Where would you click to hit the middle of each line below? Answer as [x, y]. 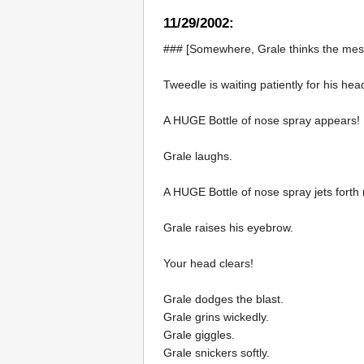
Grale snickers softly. [217, 352]
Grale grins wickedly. [216, 316]
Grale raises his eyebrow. [228, 227]
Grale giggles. [199, 334]
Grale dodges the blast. [223, 299]
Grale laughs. [198, 156]
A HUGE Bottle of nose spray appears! [262, 120]
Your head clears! [208, 263]
